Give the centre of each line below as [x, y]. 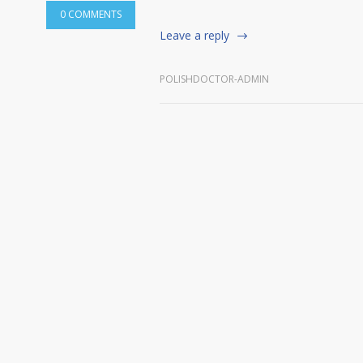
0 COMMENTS [91, 14]
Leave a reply [194, 35]
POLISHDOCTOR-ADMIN [214, 79]
